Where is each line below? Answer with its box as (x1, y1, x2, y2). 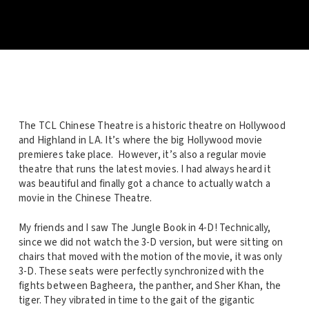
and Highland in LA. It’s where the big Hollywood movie (18, 132, 263, 148)
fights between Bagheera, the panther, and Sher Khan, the (18, 279, 281, 294)
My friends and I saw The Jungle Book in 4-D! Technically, (18, 221, 271, 236)
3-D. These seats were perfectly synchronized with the (18, 264, 264, 279)
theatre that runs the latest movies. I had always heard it (18, 161, 271, 177)
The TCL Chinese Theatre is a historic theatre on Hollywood (18, 118, 286, 133)
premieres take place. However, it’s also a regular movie (18, 147, 267, 162)
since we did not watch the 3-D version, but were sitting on (18, 235, 283, 250)
